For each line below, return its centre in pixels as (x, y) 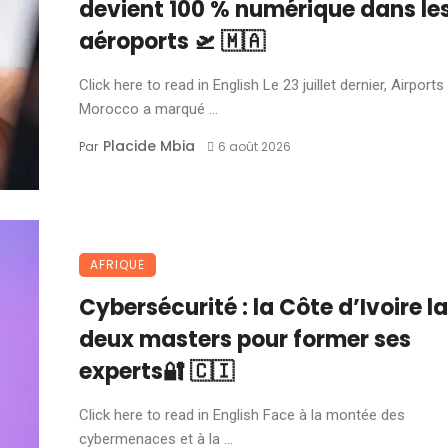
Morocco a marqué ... (148, 109)
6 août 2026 (254, 146)
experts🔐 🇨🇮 (159, 371)
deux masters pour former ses (245, 339)
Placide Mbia (149, 146)
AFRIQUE (117, 264)
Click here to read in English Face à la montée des (242, 415)
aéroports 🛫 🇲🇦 (172, 41)
